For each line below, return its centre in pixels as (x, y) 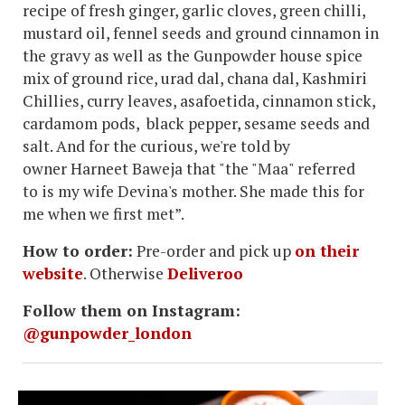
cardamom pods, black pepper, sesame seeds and (196, 123)
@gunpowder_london (107, 333)
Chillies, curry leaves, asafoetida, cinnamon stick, (199, 100)
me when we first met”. (104, 213)
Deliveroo (205, 273)
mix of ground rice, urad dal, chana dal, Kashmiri (195, 78)
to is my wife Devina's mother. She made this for (193, 191)
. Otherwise (125, 273)
